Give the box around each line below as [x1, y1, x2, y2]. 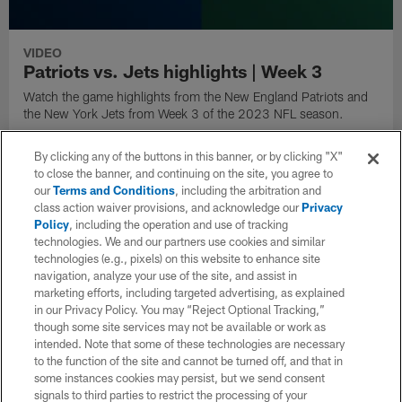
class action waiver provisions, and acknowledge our [34, 200, 302, 214]
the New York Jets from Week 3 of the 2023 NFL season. [23, 105, 345, 121]
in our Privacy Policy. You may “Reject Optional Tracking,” [34, 302, 326, 317]
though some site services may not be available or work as [34, 319, 327, 334]
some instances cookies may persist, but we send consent [34, 371, 326, 385]
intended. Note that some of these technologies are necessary [34, 336, 345, 351]
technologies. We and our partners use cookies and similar [34, 234, 326, 249]
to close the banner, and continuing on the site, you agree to [34, 166, 334, 180]
